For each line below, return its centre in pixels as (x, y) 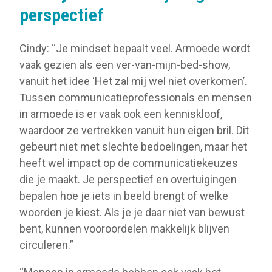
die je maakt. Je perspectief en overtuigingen (128, 180)
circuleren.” (46, 245)
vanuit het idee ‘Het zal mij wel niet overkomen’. (133, 81)
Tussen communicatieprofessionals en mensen (136, 98)
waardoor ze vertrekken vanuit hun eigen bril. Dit (134, 131)
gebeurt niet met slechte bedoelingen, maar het (133, 147)
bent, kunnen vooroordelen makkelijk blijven (124, 229)
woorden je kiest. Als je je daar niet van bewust (132, 212)
